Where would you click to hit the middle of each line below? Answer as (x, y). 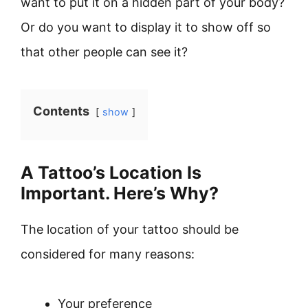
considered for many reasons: (108, 254)
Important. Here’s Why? (120, 193)
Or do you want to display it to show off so (146, 27)
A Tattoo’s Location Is (111, 173)
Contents (61, 111)
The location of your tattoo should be (130, 229)
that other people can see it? (104, 52)
